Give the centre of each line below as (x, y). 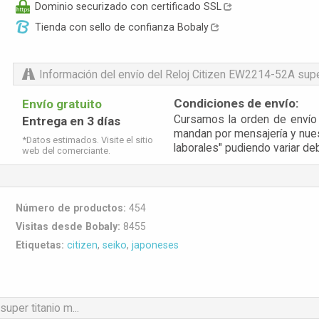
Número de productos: (71, 208)
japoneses (155, 245)
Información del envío (91, 74)
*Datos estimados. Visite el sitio (87, 140)
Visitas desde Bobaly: (68, 226)
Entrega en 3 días (71, 121)
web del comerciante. (66, 151)
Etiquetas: (40, 245)
